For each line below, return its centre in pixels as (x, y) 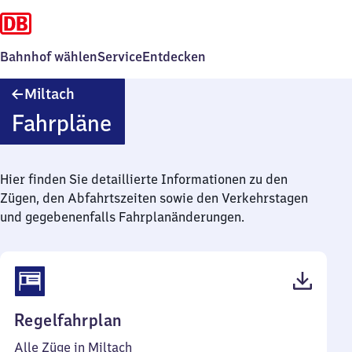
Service (120, 57)
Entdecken (174, 57)
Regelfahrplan (68, 320)
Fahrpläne (61, 123)
